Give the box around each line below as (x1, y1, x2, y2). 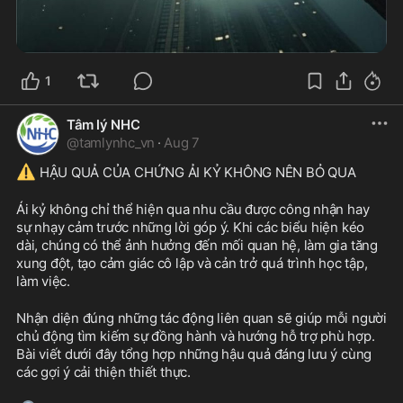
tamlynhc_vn (78, 134, 156, 152)
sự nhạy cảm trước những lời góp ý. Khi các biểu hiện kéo (16, 219, 365, 237)
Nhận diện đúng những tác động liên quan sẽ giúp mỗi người (16, 309, 387, 327)
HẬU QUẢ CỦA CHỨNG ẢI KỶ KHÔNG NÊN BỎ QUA (36, 164, 356, 182)
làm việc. (16, 273, 70, 291)
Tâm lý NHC (67, 116, 140, 134)
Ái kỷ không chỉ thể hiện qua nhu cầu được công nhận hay (16, 201, 370, 219)
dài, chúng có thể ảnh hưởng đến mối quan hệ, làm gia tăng (16, 237, 378, 255)
